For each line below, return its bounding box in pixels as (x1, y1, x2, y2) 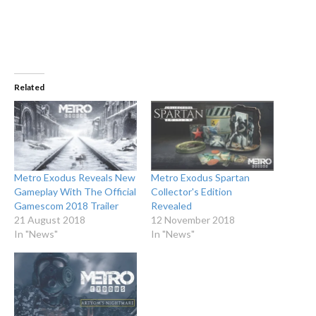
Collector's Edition (151, 186, 232, 198)
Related (14, 82, 44, 93)
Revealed (151, 200, 192, 212)
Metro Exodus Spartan (151, 171, 250, 184)
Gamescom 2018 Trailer (14, 200, 119, 212)
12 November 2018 (151, 214, 235, 226)
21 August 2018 (14, 214, 85, 226)
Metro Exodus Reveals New (14, 171, 135, 184)
